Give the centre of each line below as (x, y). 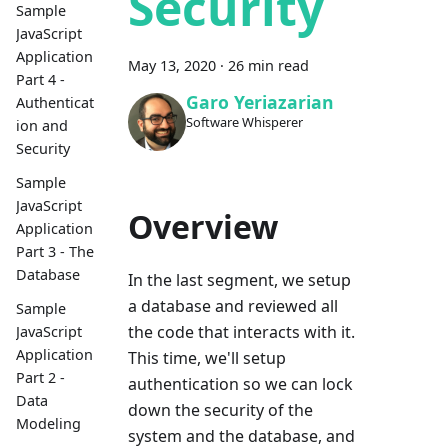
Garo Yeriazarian (259, 102)
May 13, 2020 (172, 65)
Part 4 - (40, 79)
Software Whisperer (244, 122)
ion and (42, 125)
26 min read (268, 65)
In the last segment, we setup (239, 279)
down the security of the (220, 409)
